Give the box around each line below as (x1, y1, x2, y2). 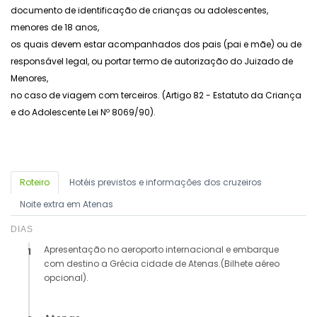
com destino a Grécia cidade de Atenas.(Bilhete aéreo (44, 258, 279, 270)
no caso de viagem (11, 89, 98, 102)
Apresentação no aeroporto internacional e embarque (44, 243, 279, 256)
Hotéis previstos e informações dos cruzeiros (69, 176, 262, 189)
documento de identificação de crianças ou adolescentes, (11, 4, 268, 17)
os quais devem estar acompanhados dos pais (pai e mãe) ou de (11, 38, 301, 51)
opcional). (44, 272, 88, 284)
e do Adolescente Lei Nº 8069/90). (11, 106, 156, 119)
